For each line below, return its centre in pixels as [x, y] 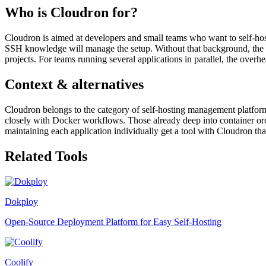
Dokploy [21, 201]
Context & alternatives [74, 85]
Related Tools [46, 156]
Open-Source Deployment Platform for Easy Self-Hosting [113, 221]
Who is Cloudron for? [71, 13]
